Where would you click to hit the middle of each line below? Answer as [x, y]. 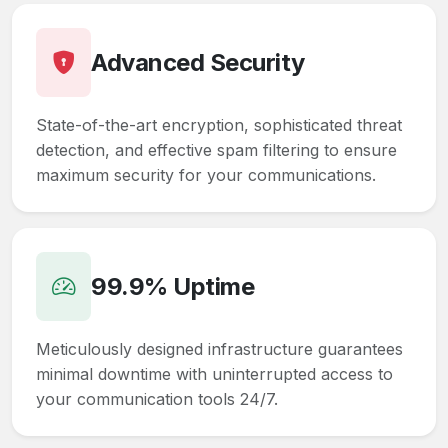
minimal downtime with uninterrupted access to [214, 374]
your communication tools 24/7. [157, 399]
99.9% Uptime [173, 286]
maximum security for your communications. [206, 175]
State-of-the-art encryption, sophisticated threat [219, 125]
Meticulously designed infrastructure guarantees [219, 349]
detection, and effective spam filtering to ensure [216, 150]
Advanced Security [198, 62]
